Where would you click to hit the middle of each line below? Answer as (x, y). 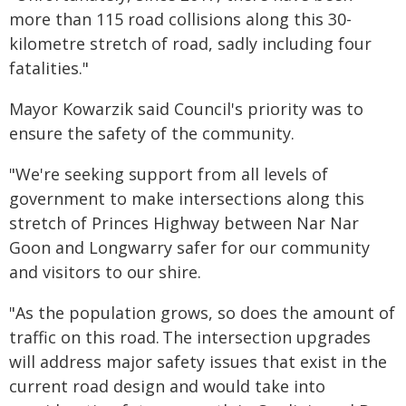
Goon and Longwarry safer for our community (189, 247)
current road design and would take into (167, 386)
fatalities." (50, 68)
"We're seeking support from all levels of (169, 174)
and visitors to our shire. (105, 272)
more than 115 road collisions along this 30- (180, 19)
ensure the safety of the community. (152, 133)
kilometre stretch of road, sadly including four (190, 43)
